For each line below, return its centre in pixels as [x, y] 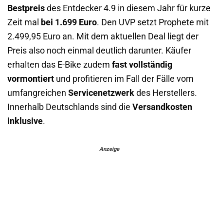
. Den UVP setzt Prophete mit [153, 22]
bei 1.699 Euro [69, 22]
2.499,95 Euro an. [41, 36]
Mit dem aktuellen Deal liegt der [137, 36]
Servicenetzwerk [101, 93]
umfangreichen [38, 93]
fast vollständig [142, 64]
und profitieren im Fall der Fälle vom [124, 79]
